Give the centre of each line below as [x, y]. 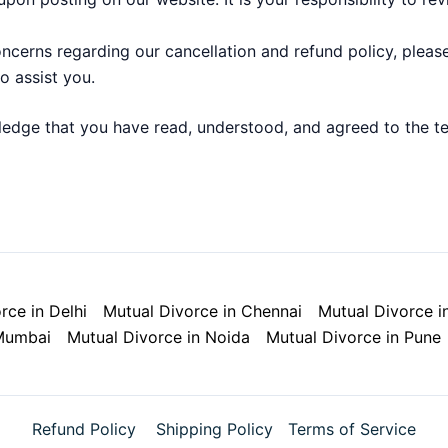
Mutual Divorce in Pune [353, 337]
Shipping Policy [214, 429]
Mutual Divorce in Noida [158, 337]
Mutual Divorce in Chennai [202, 311]
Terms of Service [352, 429]
